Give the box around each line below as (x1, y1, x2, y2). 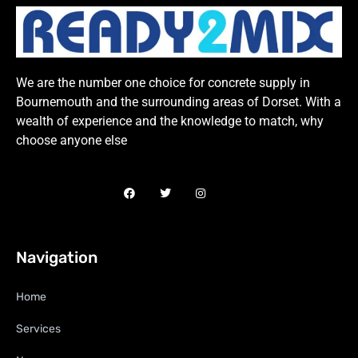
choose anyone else (16, 133, 127, 148)
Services (16, 321, 61, 336)
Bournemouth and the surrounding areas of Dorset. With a (16, 94, 341, 109)
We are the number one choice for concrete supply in (16, 75, 310, 90)
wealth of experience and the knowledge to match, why (16, 113, 324, 129)
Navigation (16, 247, 97, 267)
